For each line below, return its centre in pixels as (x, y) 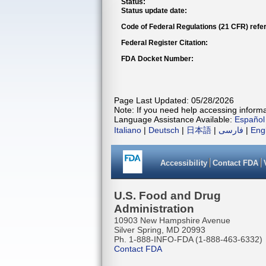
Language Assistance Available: (174, 119)
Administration (154, 209)
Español (250, 119)
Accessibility (184, 163)
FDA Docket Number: (157, 59)
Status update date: (154, 11)
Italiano (128, 130)
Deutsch (164, 130)
